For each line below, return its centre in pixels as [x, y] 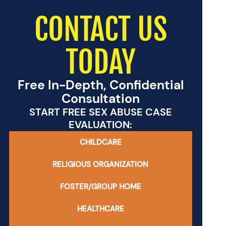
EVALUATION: [101, 125]
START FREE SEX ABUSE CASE [100, 112]
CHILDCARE [100, 142]
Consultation [100, 99]
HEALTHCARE [100, 209]
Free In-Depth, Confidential [100, 85]
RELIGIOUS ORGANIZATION [101, 164]
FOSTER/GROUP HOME [100, 187]
